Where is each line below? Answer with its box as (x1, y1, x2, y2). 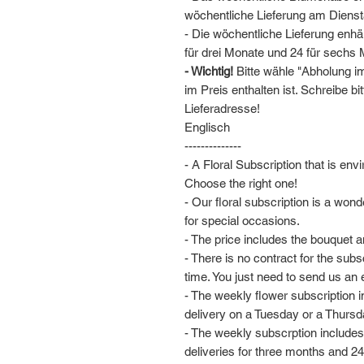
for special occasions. (184, 214, 300, 227)
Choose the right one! (184, 176, 297, 190)
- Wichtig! (184, 64, 236, 78)
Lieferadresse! (184, 102, 260, 115)
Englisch (184, 120, 230, 134)
